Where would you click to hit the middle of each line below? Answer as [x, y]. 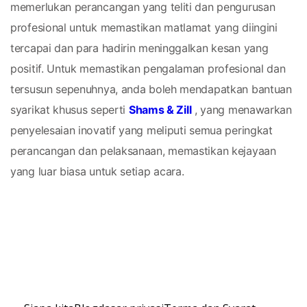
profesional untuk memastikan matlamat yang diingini [144, 27]
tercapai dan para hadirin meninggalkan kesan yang [139, 48]
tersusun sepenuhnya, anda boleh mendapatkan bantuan [151, 89]
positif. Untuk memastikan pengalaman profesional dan [148, 69]
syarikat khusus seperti [70, 110]
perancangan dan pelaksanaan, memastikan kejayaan [143, 151]
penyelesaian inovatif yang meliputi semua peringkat [142, 130]
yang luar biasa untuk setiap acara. [97, 171]
